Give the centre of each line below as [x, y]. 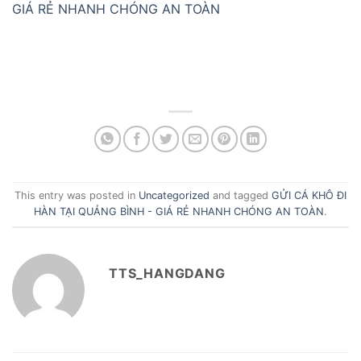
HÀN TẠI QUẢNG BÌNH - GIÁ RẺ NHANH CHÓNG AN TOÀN [179, 212]
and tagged [241, 196]
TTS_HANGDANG [167, 273]
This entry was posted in [77, 196]
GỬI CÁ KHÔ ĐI [309, 196]
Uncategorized [174, 196]
